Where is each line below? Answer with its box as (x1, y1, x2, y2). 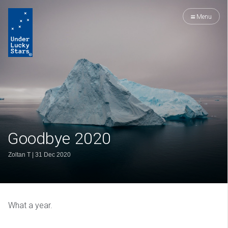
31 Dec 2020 (35, 151, 71, 158)
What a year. (8, 201, 52, 210)
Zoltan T (8, 151, 31, 158)
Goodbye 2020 (8, 129, 111, 148)
